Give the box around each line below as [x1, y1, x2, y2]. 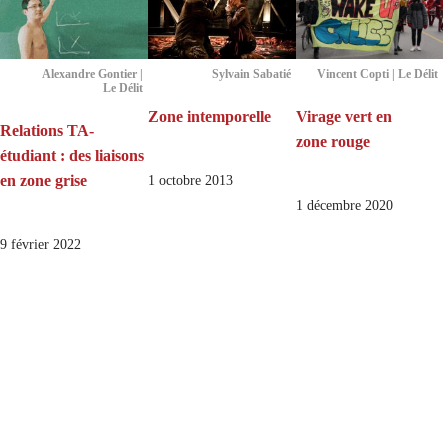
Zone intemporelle [147, 108, 271, 126]
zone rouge [295, 133, 370, 151]
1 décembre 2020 [295, 198, 393, 214]
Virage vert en [295, 108, 392, 126]
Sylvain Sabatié [211, 67, 291, 82]
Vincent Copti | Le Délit [317, 67, 439, 82]
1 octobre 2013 [147, 173, 233, 189]
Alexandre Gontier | [41, 67, 143, 82]
